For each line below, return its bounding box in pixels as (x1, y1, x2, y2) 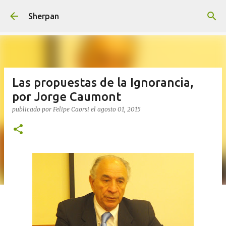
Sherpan (28, 12, 59, 21)
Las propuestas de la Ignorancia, (12, 76, 194, 89)
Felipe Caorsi (53, 105, 89, 113)
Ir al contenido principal (70, 8, 156, 17)
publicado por (12, 105, 53, 113)
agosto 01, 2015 (97, 105, 141, 113)
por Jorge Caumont (12, 90, 121, 103)
